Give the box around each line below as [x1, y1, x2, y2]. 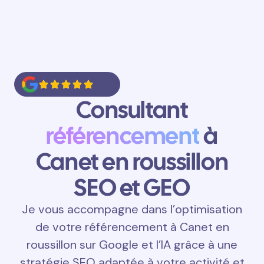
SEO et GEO [74, 172, 190, 203]
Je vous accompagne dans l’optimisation [22, 202, 242, 217]
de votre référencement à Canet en [35, 219, 229, 235]
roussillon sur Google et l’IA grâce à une [27, 237, 237, 252]
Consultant [76, 94, 188, 125]
